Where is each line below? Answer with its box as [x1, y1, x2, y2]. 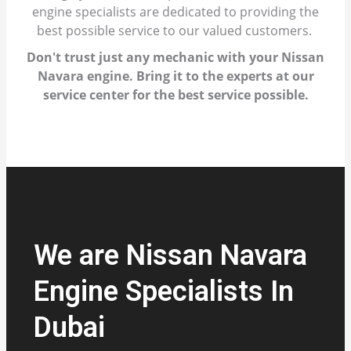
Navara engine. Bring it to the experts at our [37, 67, 314, 85]
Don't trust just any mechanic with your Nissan [27, 49, 324, 67]
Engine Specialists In [33, 275, 294, 309]
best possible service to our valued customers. [36, 22, 315, 40]
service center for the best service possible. [42, 86, 309, 104]
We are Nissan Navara [33, 239, 307, 273]
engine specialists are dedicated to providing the [32, 3, 319, 21]
